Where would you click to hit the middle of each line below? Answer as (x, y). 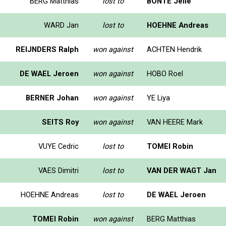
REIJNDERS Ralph (47, 49)
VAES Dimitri (59, 170)
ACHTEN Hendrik (174, 49)
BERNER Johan (52, 98)
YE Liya (158, 98)
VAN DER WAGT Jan (182, 170)
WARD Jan (61, 25)
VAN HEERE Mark (175, 122)
